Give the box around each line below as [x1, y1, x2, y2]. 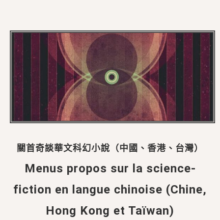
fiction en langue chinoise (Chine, [13, 182, 207, 196]
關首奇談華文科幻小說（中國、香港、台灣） [17, 142, 203, 153]
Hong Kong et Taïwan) [46, 203, 174, 218]
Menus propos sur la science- [24, 161, 196, 175]
